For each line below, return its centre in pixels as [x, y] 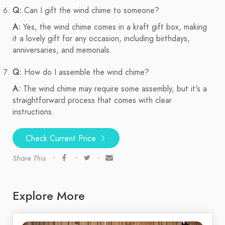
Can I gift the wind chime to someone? [90, 11]
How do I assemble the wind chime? [85, 73]
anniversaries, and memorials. [62, 50]
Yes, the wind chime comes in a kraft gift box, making [114, 27]
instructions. [33, 112]
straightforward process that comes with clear [92, 101]
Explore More [49, 196]
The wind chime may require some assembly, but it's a [114, 89]
